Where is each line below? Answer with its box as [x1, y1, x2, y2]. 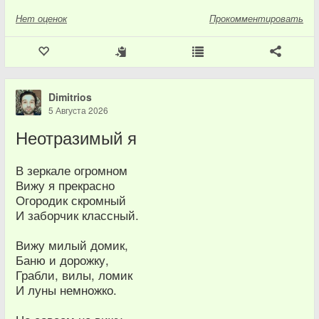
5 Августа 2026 [48, 104, 108, 116]
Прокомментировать [209, 11, 303, 25]
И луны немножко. [16, 281, 117, 298]
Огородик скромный [16, 192, 126, 209]
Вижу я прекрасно [16, 177, 115, 194]
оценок [38, 11, 67, 25]
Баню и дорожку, [16, 251, 109, 268]
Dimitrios [48, 90, 92, 104]
